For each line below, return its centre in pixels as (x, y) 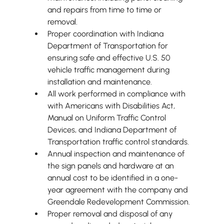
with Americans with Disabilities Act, (112, 106)
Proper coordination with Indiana (106, 34)
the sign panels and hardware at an (111, 166)
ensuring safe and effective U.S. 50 (110, 58)
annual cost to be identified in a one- (112, 178)
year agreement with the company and (118, 190)
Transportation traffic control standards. (118, 142)
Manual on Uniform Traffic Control (107, 118)
